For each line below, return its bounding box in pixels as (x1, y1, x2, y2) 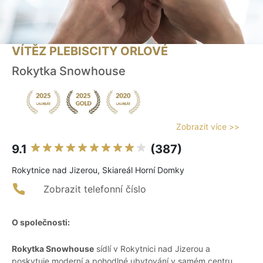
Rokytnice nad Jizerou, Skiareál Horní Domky (12, 165, 184, 176)
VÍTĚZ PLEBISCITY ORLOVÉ (12, 44, 168, 59)
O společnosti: (12, 217, 70, 228)
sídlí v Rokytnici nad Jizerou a (94, 244, 210, 254)
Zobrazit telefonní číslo (43, 183, 146, 195)
